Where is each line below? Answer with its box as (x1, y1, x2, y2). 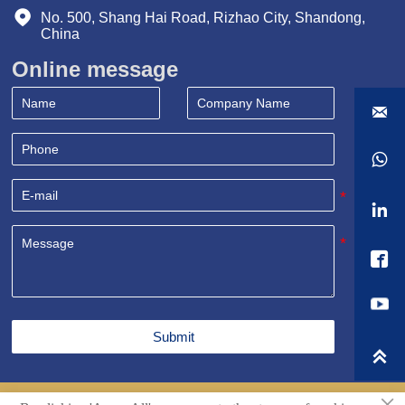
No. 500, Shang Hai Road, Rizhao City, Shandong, (41, 10, 370, 26)
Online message (12, 56, 179, 81)
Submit (152, 329, 194, 345)
